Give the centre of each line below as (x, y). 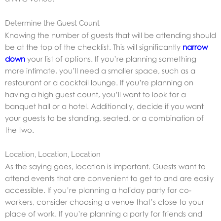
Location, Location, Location (53, 155)
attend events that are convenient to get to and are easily (109, 178)
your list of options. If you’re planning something (111, 59)
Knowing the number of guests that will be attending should (110, 35)
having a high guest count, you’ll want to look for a (95, 94)
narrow (195, 47)
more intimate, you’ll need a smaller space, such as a (100, 71)
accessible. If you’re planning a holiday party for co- (98, 190)
